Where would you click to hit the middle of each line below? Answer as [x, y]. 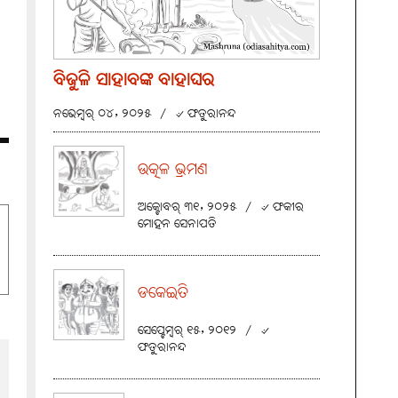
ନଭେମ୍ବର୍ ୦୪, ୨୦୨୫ [102, 114]
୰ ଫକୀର [283, 207]
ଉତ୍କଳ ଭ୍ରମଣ [173, 170]
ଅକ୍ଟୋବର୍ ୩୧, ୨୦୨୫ [187, 207]
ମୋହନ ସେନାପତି [177, 224]
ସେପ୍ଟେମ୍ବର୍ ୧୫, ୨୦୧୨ [187, 331]
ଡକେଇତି [163, 294]
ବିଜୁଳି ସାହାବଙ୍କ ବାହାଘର [134, 81]
